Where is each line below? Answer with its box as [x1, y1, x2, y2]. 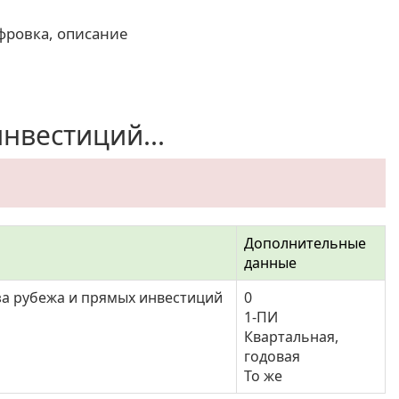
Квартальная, [244, 327, 338, 346]
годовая [244, 346, 300, 366]
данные [244, 253, 297, 273]
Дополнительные [244, 233, 366, 253]
